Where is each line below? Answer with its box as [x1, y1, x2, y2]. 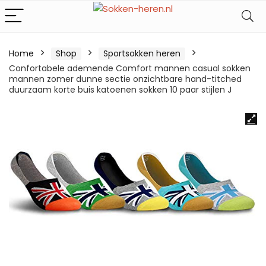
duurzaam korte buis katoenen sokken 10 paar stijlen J [9, 84, 232, 96]
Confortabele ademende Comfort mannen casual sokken [9, 62, 251, 74]
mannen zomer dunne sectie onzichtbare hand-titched [9, 73, 242, 85]
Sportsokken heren [103, 47, 180, 59]
